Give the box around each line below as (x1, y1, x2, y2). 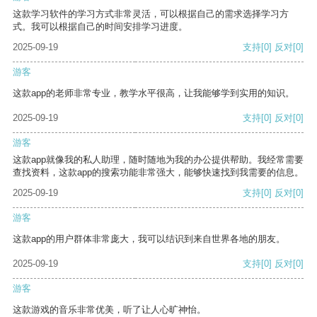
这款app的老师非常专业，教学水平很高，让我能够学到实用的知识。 (13, 88, 294, 99)
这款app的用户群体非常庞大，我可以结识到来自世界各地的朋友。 (13, 234, 285, 245)
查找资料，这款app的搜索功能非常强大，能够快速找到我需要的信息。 (13, 167, 304, 178)
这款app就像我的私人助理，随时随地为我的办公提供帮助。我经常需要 (13, 154, 304, 166)
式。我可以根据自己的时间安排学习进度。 (13, 21, 188, 33)
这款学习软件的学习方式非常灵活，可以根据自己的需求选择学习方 (13, 8, 289, 20)
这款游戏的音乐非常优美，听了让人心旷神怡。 (13, 304, 206, 316)
